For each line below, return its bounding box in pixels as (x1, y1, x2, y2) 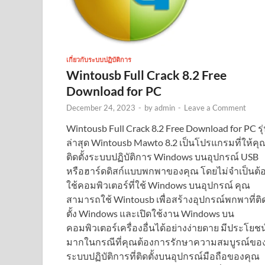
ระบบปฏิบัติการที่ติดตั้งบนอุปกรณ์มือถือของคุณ (66, 250, 260, 261)
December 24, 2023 (66, 102, 135, 112)
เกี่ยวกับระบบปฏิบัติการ (66, 55, 131, 64)
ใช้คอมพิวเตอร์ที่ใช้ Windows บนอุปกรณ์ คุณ (66, 179, 250, 190)
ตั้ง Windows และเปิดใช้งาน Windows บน (66, 207, 234, 219)
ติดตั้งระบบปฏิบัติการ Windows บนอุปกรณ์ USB (66, 150, 258, 162)
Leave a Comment (184, 102, 246, 112)
